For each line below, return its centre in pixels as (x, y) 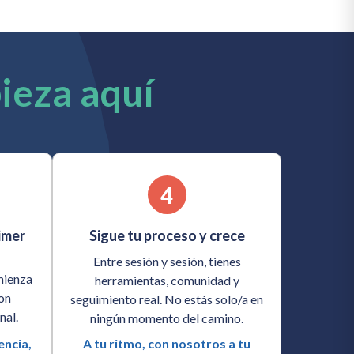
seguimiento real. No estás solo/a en (167, 299)
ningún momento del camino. (167, 318)
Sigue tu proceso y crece (167, 236)
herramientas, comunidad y (167, 281)
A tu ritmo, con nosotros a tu (167, 344)
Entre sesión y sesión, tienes (167, 262)
